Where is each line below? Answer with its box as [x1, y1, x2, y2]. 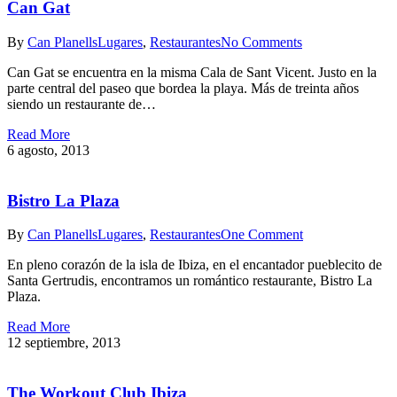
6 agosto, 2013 [7, 142, 90, 158]
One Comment [221, 227, 303, 243]
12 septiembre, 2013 [7, 335, 121, 351]
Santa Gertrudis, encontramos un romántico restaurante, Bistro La [7, 273, 372, 289]
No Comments [221, 34, 302, 50]
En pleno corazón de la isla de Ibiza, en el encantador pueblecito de [7, 257, 382, 273]
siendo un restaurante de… [7, 96, 156, 112]
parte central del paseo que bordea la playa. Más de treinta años [7, 80, 359, 96]
